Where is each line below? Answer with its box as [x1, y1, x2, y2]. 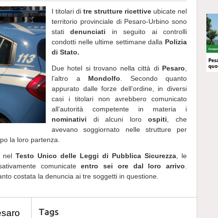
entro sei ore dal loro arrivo [81, 162, 185, 170]
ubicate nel [151, 7, 187, 15]
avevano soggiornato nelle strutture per [52, 126, 187, 133]
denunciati [70, 28, 106, 36]
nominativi [52, 115, 87, 123]
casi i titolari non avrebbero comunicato [52, 95, 187, 103]
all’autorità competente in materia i [52, 105, 187, 113]
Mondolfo [88, 74, 120, 82]
